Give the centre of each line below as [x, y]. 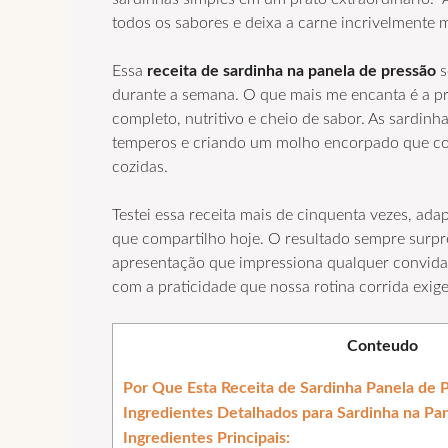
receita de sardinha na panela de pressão [291, 71]
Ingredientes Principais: [206, 437]
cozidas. [140, 167]
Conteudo [382, 346]
